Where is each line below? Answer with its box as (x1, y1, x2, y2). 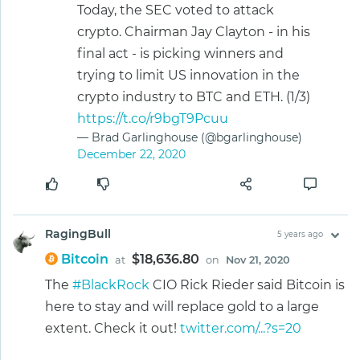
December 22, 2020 (77, 146, 186, 162)
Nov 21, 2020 (226, 253, 290, 266)
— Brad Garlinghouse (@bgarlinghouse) (77, 129, 302, 145)
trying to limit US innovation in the (77, 67, 300, 83)
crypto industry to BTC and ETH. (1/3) (77, 88, 310, 104)
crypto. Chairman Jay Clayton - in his (77, 23, 310, 39)
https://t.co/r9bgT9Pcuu (77, 110, 228, 126)
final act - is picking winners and (77, 45, 284, 61)
